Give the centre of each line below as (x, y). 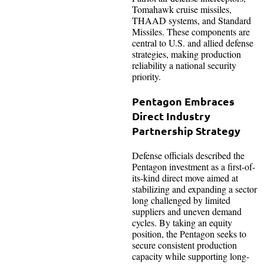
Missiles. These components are (191, 31)
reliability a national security (184, 65)
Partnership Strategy (186, 130)
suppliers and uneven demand (187, 211)
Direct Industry (171, 115)
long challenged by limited (181, 200)
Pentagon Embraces (183, 101)
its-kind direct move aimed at (185, 177)
